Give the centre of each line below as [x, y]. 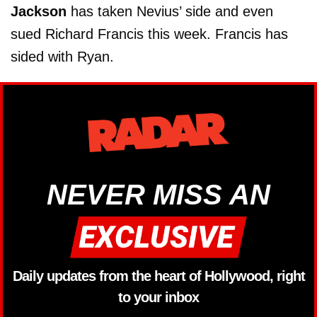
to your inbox [158, 298]
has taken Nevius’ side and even [170, 11]
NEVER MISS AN [158, 194]
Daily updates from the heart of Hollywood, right [158, 276]
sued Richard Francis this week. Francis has [149, 34]
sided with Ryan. [62, 56]
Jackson [39, 11]
